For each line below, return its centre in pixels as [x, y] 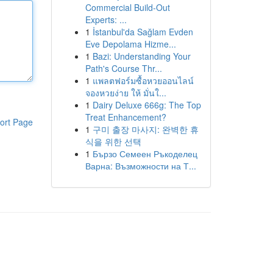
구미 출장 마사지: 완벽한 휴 [145, 129]
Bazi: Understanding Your [141, 56]
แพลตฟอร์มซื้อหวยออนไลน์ [143, 80]
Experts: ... [106, 19]
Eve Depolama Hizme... [130, 44]
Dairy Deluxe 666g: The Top [147, 105]
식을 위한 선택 [113, 141]
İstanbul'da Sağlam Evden [143, 32]
